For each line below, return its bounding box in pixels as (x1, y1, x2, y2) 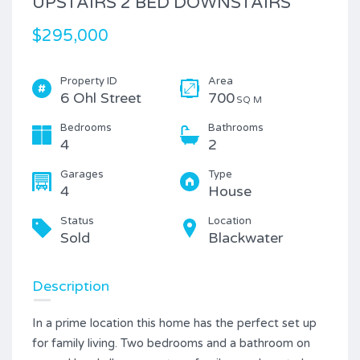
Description (32, 277, 109, 296)
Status (60, 215, 94, 228)
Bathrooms (208, 121, 264, 135)
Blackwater (208, 229, 283, 247)
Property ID (60, 75, 117, 88)
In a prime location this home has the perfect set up (32, 316, 317, 331)
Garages (60, 168, 104, 182)
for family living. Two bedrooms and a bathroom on (32, 336, 310, 351)
